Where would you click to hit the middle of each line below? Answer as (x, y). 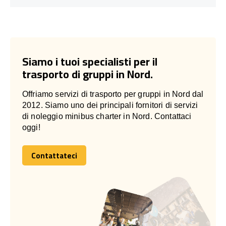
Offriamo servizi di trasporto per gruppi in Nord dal (113, 94)
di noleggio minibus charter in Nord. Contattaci (107, 116)
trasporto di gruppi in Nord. (88, 74)
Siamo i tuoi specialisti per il (90, 61)
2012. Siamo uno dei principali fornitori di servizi (110, 105)
